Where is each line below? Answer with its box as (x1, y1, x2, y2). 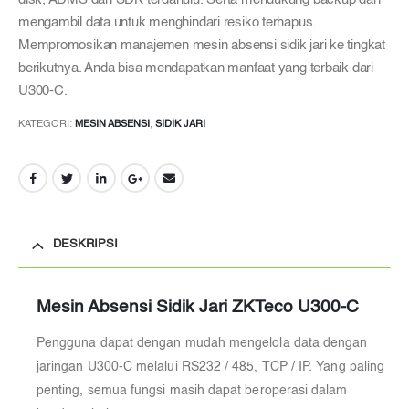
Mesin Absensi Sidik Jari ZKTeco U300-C (37, 299, 359, 316)
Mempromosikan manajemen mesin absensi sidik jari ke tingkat (18, 38, 385, 52)
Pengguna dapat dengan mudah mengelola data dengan (37, 336, 368, 350)
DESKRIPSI (53, 237, 118, 250)
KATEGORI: (18, 119, 75, 131)
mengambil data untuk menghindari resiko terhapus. (18, 16, 317, 29)
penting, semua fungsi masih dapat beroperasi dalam (37, 383, 348, 397)
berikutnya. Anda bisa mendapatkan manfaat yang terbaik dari (18, 61, 373, 75)
